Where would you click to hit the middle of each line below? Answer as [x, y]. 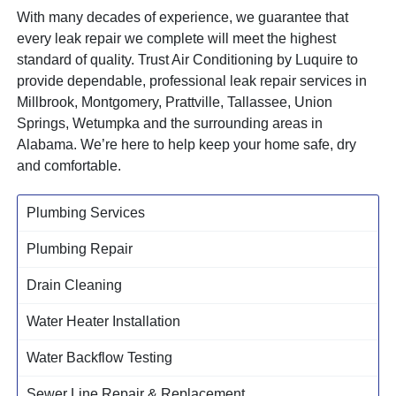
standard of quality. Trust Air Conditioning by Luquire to [188, 59]
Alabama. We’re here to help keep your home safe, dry [187, 144]
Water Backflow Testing [100, 357]
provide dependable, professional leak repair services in [192, 80]
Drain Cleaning [75, 285]
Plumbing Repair [80, 248]
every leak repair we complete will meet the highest [177, 38]
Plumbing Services [86, 212]
